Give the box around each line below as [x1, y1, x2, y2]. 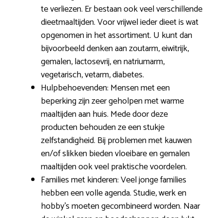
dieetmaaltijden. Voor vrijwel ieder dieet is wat [41, 15, 199, 30]
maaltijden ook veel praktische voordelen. [41, 159, 187, 174]
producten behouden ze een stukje [41, 120, 164, 135]
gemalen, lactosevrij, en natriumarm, [41, 54, 164, 69]
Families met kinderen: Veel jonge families [41, 172, 186, 187]
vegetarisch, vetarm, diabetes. [41, 67, 144, 82]
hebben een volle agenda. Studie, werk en [41, 185, 186, 200]
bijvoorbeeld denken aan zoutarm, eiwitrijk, [41, 41, 189, 56]
